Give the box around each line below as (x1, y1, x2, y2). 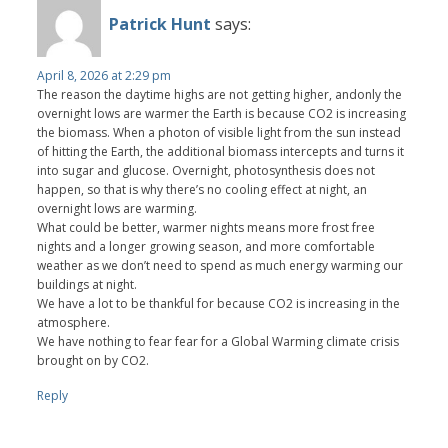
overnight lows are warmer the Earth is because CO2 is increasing (37, 104, 407, 122)
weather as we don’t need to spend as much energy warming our (37, 256, 404, 274)
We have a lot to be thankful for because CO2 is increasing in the (37, 294, 401, 312)
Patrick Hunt (109, 13, 212, 36)
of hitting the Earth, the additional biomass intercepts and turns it (37, 142, 405, 160)
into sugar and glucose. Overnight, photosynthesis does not (37, 161, 376, 179)
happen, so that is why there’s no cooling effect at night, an (37, 180, 368, 198)
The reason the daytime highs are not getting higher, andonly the (37, 85, 403, 103)
